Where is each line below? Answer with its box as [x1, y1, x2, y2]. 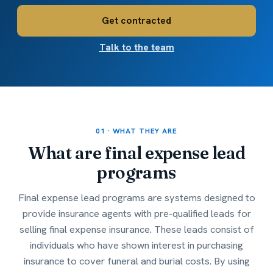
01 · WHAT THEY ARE [96, 126, 177, 136]
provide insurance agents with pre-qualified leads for [22, 207, 251, 221]
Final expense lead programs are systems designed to [18, 191, 255, 205]
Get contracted [102, 14, 171, 27]
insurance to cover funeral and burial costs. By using [23, 254, 250, 268]
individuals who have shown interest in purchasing [30, 238, 243, 252]
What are [27, 143, 105, 164]
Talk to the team [99, 41, 174, 54]
